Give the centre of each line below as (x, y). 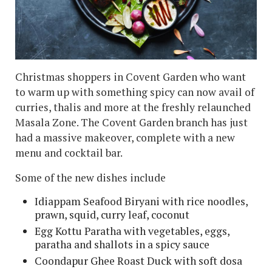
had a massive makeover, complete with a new (125, 138)
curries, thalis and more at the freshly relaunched (133, 107)
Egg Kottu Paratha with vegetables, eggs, (132, 231)
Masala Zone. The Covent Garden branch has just (131, 123)
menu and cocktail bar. (69, 153)
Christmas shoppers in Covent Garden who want (131, 77)
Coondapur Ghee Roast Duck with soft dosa (138, 261)
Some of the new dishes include (90, 178)
